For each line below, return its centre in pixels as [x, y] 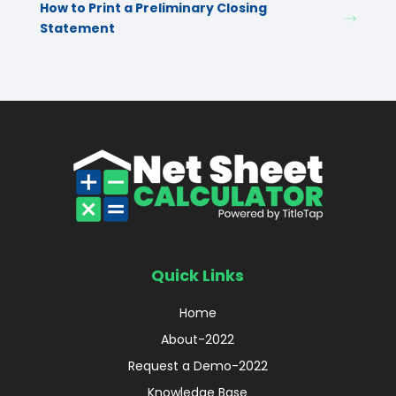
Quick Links [198, 276]
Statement [77, 28]
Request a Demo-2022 [198, 366]
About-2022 [198, 340]
